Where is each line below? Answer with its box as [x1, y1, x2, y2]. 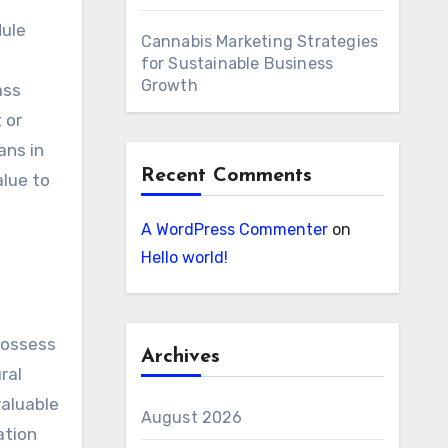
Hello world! [140, 248, 228, 267]
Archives [140, 347, 220, 367]
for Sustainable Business [140, 54, 334, 73]
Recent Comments [140, 166, 312, 186]
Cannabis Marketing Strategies [140, 32, 379, 51]
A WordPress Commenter [140, 220, 328, 239]
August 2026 [140, 408, 243, 427]
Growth [140, 76, 198, 95]
